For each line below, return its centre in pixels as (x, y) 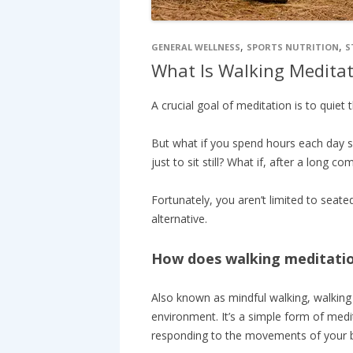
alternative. (179, 219)
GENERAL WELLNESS (196, 47)
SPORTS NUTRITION (293, 47)
